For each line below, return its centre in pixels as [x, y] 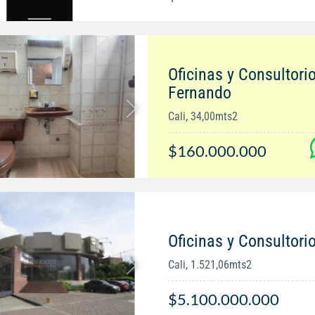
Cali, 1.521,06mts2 [210, 264]
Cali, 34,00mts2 [202, 117]
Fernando [199, 93]
